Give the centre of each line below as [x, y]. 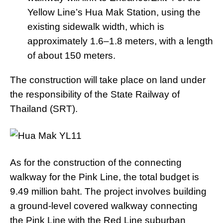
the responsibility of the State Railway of [95, 94]
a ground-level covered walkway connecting [104, 206]
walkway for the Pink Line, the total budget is [105, 177]
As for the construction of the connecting [96, 163]
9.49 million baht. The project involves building [108, 191]
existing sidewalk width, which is [96, 27]
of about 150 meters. [71, 56]
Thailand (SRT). [44, 109]
